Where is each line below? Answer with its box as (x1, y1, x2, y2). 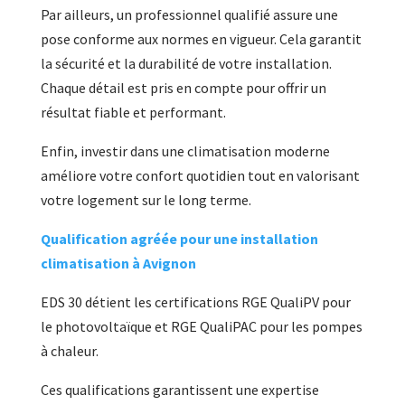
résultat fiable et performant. (40, 102, 226, 121)
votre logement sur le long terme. (40, 190, 251, 209)
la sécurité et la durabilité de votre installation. (40, 53, 332, 72)
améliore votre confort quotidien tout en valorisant (40, 165, 360, 184)
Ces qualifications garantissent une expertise (40, 380, 319, 399)
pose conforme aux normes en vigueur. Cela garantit (40, 29, 362, 48)
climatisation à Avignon (40, 253, 196, 272)
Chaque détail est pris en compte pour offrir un (40, 78, 326, 97)
